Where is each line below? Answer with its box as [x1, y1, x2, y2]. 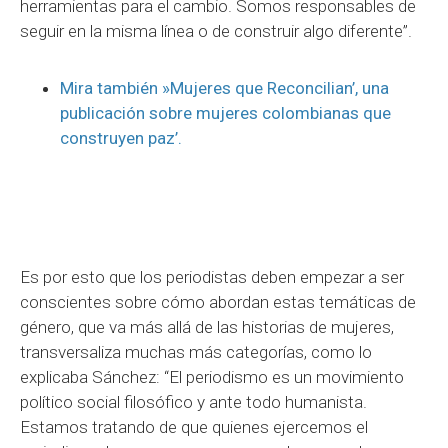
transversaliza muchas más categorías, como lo [20, 341, 372, 362]
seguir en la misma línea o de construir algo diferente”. [20, 20, 412, 41]
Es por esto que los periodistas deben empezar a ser [20, 266, 404, 287]
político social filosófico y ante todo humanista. [20, 391, 367, 412]
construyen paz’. [60, 127, 182, 148]
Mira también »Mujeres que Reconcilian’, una [60, 77, 389, 98]
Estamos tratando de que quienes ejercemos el [20, 416, 368, 437]
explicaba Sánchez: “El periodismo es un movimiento [20, 366, 404, 387]
